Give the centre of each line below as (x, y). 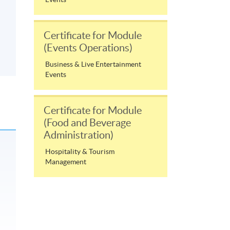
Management (66, 162)
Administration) (79, 135)
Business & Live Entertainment (93, 64)
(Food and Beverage (87, 123)
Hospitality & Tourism (80, 152)
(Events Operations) (88, 48)
